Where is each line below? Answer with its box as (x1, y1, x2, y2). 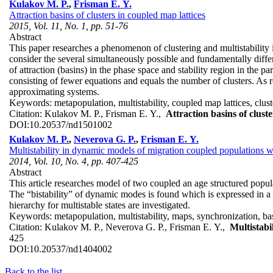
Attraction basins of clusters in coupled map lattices (9, 9, 205, 20)
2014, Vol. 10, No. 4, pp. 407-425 (9, 155, 138, 166)
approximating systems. (9, 86, 99, 97)
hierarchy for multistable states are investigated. (9, 199, 190, 210)
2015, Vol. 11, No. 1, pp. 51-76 (9, 20, 128, 31)
